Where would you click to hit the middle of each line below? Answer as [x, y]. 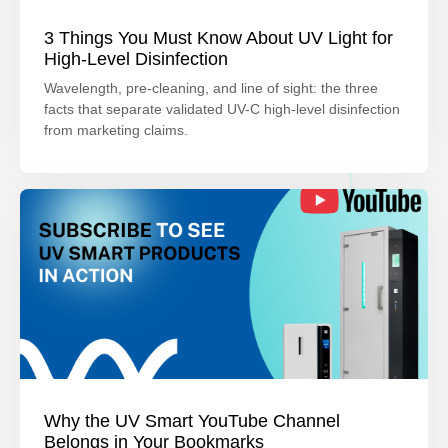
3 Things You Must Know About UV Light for [218, 38]
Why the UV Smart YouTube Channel [191, 421]
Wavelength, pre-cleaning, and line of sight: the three [210, 88]
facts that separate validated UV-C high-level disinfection [221, 109]
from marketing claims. [115, 130]
